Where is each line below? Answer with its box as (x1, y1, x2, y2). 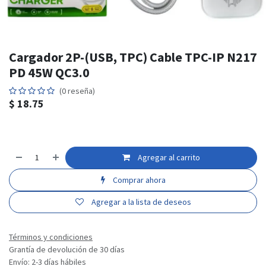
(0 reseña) (59, 85, 95, 96)
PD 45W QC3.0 (9, 64, 90, 81)
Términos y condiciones (9, 232, 93, 243)
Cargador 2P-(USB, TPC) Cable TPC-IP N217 (9, 48, 257, 65)
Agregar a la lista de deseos (91, 196, 191, 207)
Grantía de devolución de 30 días (9, 244, 125, 255)
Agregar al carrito (136, 152, 201, 163)
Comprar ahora (110, 174, 166, 185)
